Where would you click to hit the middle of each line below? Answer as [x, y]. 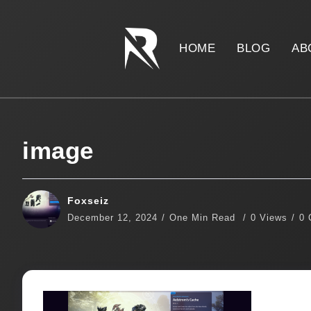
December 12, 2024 [112, 218]
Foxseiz [88, 201]
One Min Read [204, 218]
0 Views [269, 218]
